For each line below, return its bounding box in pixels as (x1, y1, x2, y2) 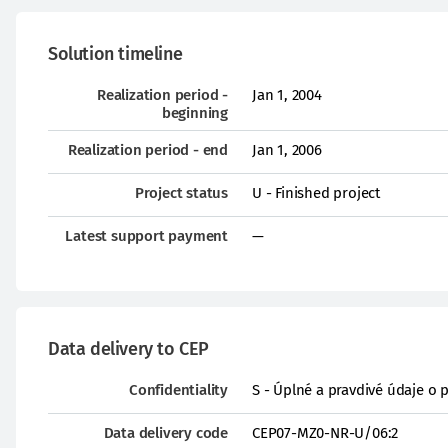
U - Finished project (252, 184, 380, 202)
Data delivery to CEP (48, 338, 209, 360)
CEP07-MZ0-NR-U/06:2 (252, 424, 399, 442)
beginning (161, 104, 228, 122)
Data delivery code (103, 424, 228, 442)
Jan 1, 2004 (252, 86, 322, 104)
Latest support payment (65, 227, 228, 245)
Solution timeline (48, 43, 183, 65)
